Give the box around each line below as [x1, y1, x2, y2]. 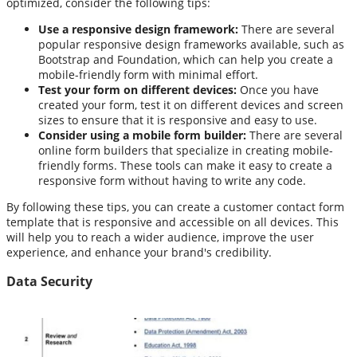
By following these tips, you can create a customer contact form [6, 198, 344, 214]
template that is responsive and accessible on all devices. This [6, 214, 339, 229]
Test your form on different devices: [38, 81, 237, 97]
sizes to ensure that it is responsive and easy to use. [38, 112, 317, 127]
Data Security [6, 272, 92, 290]
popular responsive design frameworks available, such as [38, 36, 344, 52]
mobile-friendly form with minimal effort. [38, 66, 258, 82]
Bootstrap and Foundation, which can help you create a [38, 51, 333, 67]
